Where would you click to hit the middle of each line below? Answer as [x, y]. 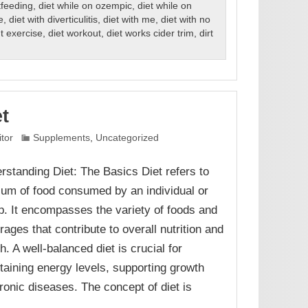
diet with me [129, 20]
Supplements [62, 137]
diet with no [185, 20]
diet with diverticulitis [53, 20]
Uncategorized [128, 137]
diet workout [74, 34]
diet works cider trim [150, 34]
